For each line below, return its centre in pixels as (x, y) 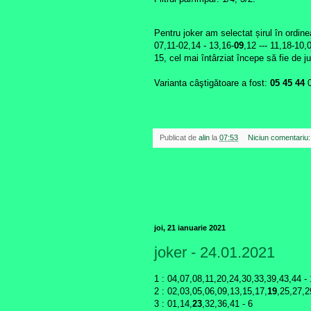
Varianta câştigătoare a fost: (212, 83)
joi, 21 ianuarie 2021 (190, 228)
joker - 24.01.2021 (215, 252)
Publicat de (179, 138)
